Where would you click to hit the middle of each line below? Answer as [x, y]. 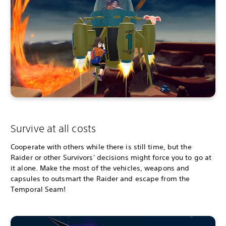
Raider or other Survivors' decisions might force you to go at [111, 158]
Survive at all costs [53, 129]
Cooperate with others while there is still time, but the [101, 147]
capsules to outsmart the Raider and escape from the [100, 179]
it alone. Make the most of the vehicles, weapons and [100, 168]
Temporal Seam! [38, 189]
